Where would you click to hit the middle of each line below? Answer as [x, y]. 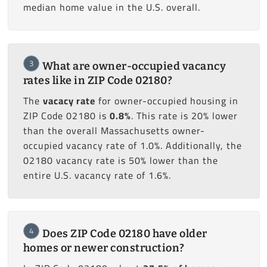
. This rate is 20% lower [184, 115]
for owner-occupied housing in [167, 100]
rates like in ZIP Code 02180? [97, 80]
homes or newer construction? [104, 248]
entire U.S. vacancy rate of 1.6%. [97, 175]
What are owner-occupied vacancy [134, 66]
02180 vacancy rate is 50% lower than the [120, 160]
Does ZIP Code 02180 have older [125, 233]
